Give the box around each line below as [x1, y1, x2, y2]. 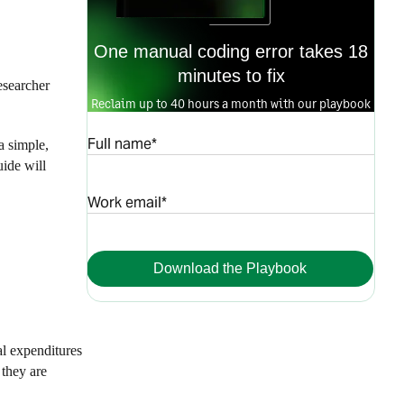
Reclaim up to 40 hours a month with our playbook [91, 96, 371, 111]
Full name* [87, 134, 157, 153]
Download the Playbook [153, 261, 307, 276]
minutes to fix [177, 66, 285, 86]
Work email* [87, 193, 167, 212]
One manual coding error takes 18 [94, 41, 368, 61]
